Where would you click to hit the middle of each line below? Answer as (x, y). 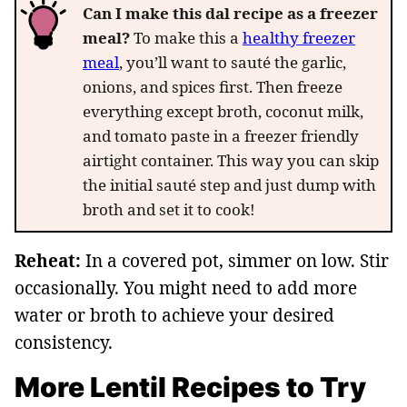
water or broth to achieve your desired (174, 315)
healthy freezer (299, 37)
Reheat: (48, 260)
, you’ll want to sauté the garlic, (233, 62)
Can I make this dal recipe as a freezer (230, 13)
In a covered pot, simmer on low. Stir (235, 260)
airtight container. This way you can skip (231, 160)
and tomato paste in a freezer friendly (221, 135)
